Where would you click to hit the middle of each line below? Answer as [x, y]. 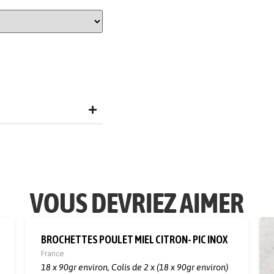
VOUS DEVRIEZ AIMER [137, 203]
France [52, 253]
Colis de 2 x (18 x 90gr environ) [169, 267]
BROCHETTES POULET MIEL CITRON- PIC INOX [134, 240]
